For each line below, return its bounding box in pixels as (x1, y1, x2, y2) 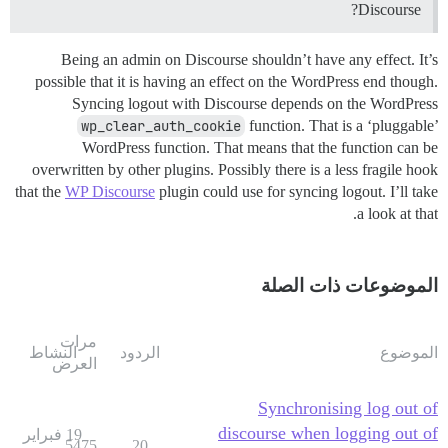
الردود (119, 343, 160, 361)
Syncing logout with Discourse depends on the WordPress (72, 94, 438, 112)
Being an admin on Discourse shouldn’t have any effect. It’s (61, 50, 438, 68)
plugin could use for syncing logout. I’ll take (155, 182, 438, 200)
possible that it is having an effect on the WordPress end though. (35, 72, 438, 90)
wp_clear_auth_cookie (81, 116, 241, 135)
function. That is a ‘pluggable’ (245, 116, 438, 134)
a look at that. (357, 204, 438, 222)
